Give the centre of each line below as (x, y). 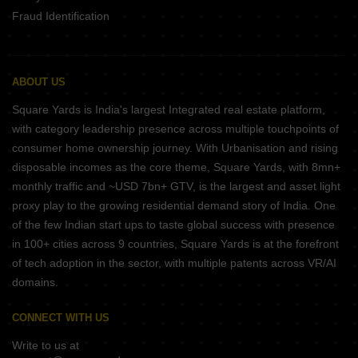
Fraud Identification (61, 16)
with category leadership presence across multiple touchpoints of (175, 129)
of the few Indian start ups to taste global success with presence (173, 225)
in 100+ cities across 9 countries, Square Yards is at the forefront (175, 244)
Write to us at (46, 346)
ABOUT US (39, 82)
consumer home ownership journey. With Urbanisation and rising (175, 148)
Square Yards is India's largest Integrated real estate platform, (169, 110)
